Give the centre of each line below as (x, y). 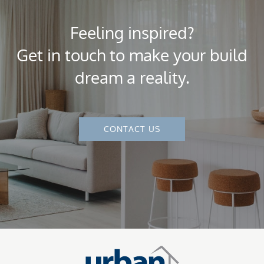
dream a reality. (132, 78)
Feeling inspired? (132, 33)
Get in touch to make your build (132, 55)
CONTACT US (132, 129)
